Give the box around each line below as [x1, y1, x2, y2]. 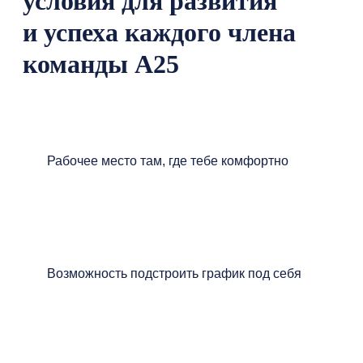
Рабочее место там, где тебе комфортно [47, 154, 288, 168]
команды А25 [23, 49, 179, 79]
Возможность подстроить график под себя [47, 267, 301, 280]
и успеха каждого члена [23, 18, 296, 47]
